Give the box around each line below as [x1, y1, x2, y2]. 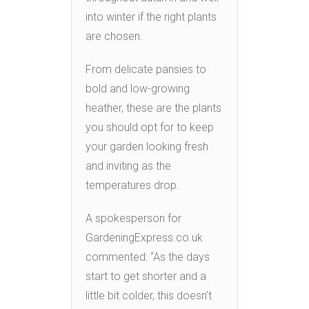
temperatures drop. [86, 178, 179, 192]
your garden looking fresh [86, 139, 208, 153]
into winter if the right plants [86, 10, 217, 23]
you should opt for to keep [86, 120, 214, 134]
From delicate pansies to [86, 62, 206, 76]
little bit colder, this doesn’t [86, 288, 212, 302]
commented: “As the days [86, 250, 210, 263]
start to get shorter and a [86, 269, 206, 283]
